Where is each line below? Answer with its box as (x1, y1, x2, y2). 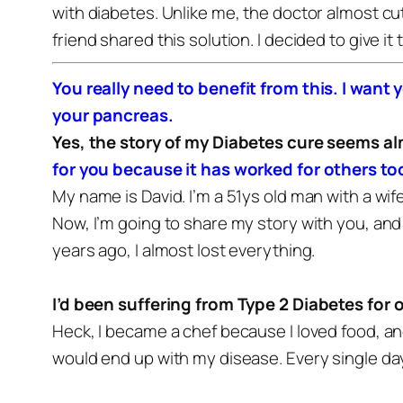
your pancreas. (52, 103, 174, 127)
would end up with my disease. (52, 346, 283, 370)
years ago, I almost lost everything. (52, 238, 316, 262)
